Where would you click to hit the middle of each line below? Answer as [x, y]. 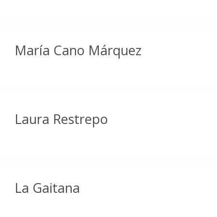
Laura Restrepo [61, 119]
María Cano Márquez [78, 50]
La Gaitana [47, 187]
